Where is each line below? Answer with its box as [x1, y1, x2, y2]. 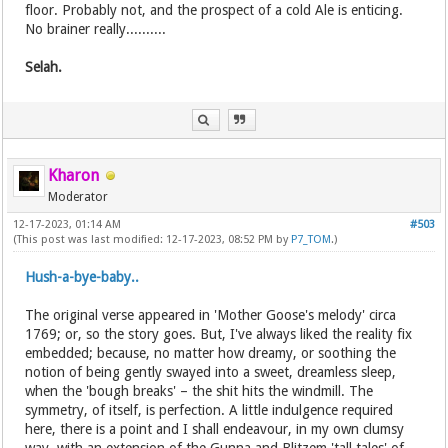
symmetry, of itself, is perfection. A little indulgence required [25, 402, 394, 418]
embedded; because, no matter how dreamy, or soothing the [25, 345, 397, 361]
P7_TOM [291, 233, 332, 246]
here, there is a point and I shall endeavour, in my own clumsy [25, 421, 405, 437]
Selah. [25, 59, 63, 75]
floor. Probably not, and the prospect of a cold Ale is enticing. [25, 2, 404, 18]
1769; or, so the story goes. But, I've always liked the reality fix [25, 326, 413, 342]
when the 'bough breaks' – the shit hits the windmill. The [25, 383, 374, 399]
